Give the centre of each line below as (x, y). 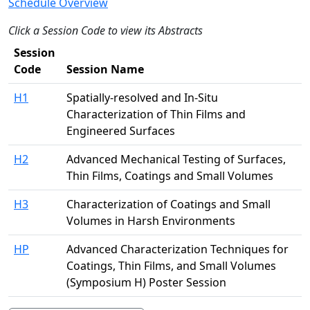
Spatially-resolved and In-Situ (142, 98)
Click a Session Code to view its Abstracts (106, 30)
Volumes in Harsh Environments (151, 221)
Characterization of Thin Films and (156, 114)
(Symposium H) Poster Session (146, 282)
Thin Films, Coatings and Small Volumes (170, 176)
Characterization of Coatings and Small (168, 204)
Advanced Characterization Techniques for (177, 249)
